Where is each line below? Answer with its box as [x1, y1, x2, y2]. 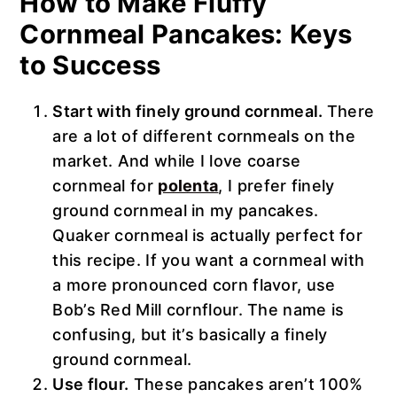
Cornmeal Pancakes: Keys [19, 18, 353, 50]
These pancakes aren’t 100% [128, 374, 363, 393]
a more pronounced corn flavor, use [52, 275, 336, 294]
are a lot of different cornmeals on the [52, 126, 356, 145]
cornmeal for [52, 175, 159, 195]
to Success [19, 49, 161, 81]
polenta [158, 175, 219, 195]
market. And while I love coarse [52, 151, 301, 170]
